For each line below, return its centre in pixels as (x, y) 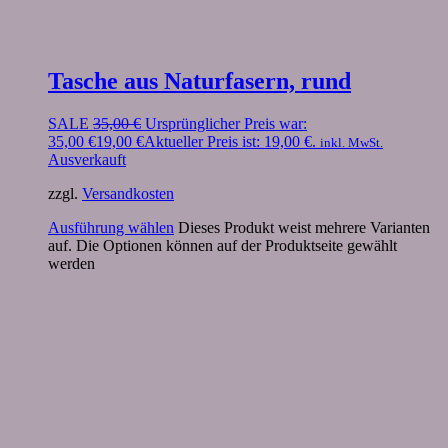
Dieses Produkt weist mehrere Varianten (304, 228)
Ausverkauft (87, 160)
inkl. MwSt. (351, 143)
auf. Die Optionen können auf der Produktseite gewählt (222, 246)
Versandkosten (128, 194)
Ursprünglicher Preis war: (226, 124)
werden (71, 264)
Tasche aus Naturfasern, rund (199, 81)
